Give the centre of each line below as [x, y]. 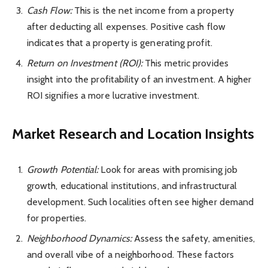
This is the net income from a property [153, 11]
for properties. [57, 218]
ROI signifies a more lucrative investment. [113, 96]
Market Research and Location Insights [133, 133]
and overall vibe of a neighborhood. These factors [130, 254]
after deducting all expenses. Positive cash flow [126, 27]
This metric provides [185, 63]
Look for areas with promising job [168, 169]
